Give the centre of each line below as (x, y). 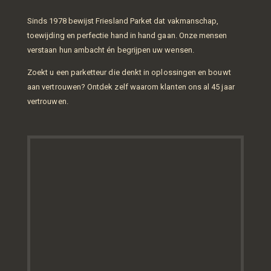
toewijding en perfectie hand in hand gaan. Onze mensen (127, 35)
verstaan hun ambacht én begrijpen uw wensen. (111, 50)
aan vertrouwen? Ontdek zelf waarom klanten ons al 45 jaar (131, 87)
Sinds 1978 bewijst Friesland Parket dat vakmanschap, (123, 21)
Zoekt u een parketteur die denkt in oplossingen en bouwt (129, 72)
